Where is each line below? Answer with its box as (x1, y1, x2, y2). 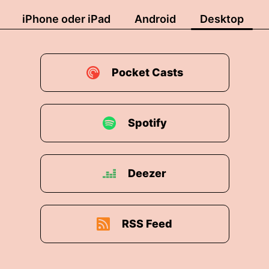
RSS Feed (122, 217, 172, 230)
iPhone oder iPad (22, 13, 110, 25)
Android (134, 13, 176, 25)
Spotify (127, 116, 167, 129)
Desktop (200, 13, 244, 25)
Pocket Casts (111, 66, 183, 79)
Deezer (128, 167, 166, 180)
